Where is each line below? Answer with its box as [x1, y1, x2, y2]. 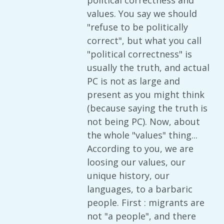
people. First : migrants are [87, 196, 204, 208]
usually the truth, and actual [87, 61, 209, 73]
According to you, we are [87, 142, 193, 154]
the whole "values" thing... [87, 129, 197, 141]
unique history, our [87, 169, 169, 181]
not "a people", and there [87, 210, 196, 222]
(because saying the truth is [87, 102, 207, 114]
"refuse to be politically [87, 21, 188, 33]
